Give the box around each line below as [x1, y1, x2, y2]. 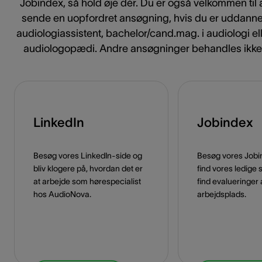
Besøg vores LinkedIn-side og [33, 150, 142, 160]
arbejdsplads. [197, 189, 246, 199]
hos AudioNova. [33, 189, 91, 199]
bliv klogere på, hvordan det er [33, 163, 143, 173]
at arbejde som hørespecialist [33, 176, 141, 186]
